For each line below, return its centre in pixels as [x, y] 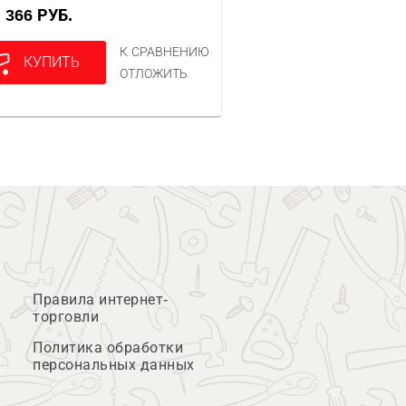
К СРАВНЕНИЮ [165, 52]
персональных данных [114, 365]
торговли [66, 317]
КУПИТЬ [52, 62]
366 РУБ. [44, 15]
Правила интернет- [101, 300]
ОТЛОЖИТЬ [154, 73]
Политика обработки [108, 348]
